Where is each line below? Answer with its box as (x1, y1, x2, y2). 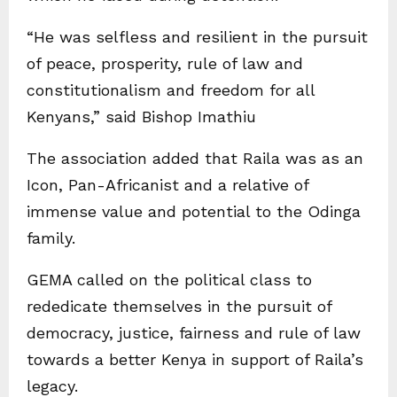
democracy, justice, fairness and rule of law (27, 323, 361, 342)
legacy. (27, 376, 78, 395)
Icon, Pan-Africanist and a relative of (27, 175, 308, 194)
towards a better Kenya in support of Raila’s (27, 349, 363, 369)
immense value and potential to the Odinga (27, 201, 361, 221)
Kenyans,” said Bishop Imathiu (27, 106, 256, 126)
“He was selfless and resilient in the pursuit (27, 27, 368, 46)
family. (27, 228, 75, 247)
